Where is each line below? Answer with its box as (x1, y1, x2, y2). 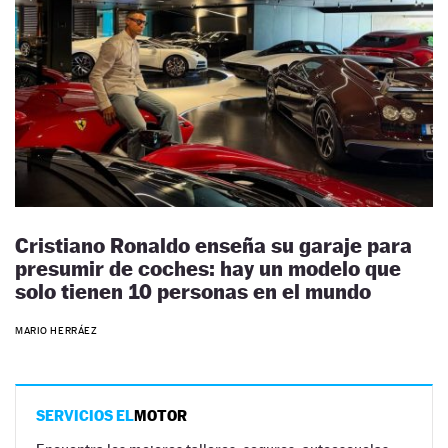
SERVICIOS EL (36, 406, 134, 424)
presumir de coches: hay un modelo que (15, 256, 401, 282)
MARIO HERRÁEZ (15, 324, 98, 336)
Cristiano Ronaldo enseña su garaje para (15, 233, 412, 259)
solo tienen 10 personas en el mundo (15, 279, 371, 305)
